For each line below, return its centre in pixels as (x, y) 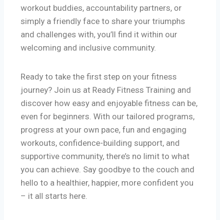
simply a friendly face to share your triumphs (103, 21)
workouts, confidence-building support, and (100, 143)
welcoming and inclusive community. (88, 48)
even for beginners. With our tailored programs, (108, 117)
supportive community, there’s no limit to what (105, 156)
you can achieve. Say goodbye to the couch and (108, 170)
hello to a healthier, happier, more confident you (107, 183)
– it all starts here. (54, 196)
